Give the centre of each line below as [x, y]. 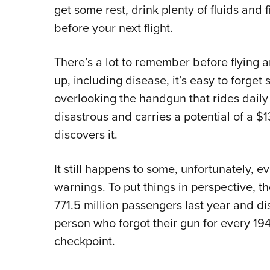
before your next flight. [113, 28]
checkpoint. [84, 241]
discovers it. [86, 135]
